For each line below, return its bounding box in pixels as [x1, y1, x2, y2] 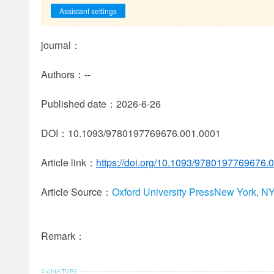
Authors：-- [41, 67, 91, 81]
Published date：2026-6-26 [41, 97, 161, 111]
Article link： [41, 155, 96, 169]
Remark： [41, 229, 85, 243]
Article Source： [41, 185, 112, 199]
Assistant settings [59, 6, 117, 16]
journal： [41, 38, 81, 52]
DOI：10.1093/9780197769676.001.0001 [41, 126, 221, 140]
